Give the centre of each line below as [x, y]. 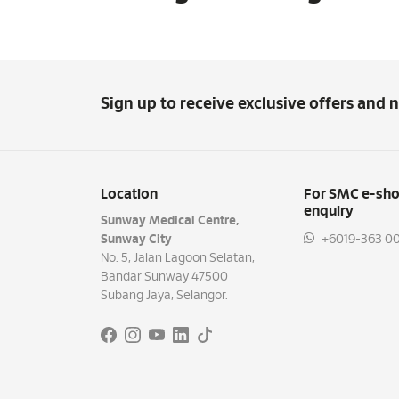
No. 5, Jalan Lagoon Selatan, [177, 258]
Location [129, 194]
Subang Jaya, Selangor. [164, 296]
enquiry [328, 211]
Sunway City [136, 240]
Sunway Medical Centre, [169, 221]
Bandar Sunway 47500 [164, 277]
